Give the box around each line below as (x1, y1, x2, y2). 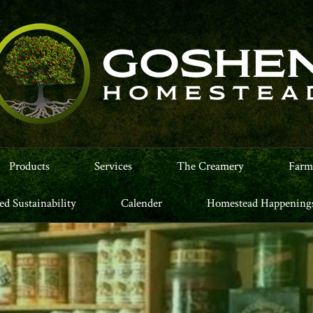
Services (94, 159, 132, 174)
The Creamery (177, 159, 244, 174)
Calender (121, 196, 162, 211)
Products (9, 159, 50, 174)
